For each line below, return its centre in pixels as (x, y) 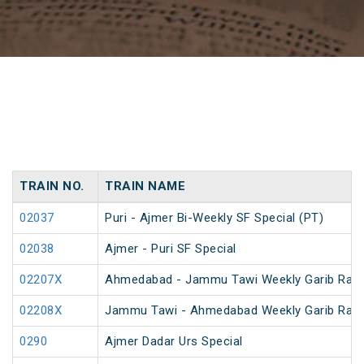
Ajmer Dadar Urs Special (174, 342)
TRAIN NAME (145, 186)
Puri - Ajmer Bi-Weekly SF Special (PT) (214, 218)
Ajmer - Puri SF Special (171, 249)
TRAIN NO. (52, 186)
